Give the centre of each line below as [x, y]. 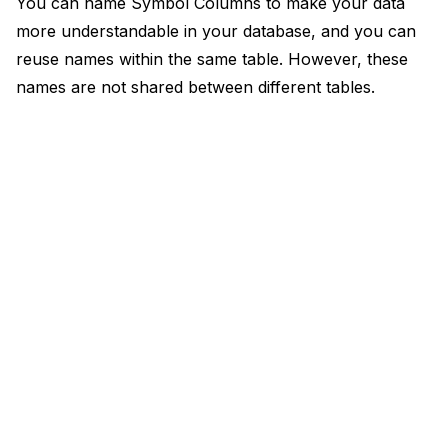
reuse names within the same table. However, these [212, 59]
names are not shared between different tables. [195, 87]
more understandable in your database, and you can [216, 31]
